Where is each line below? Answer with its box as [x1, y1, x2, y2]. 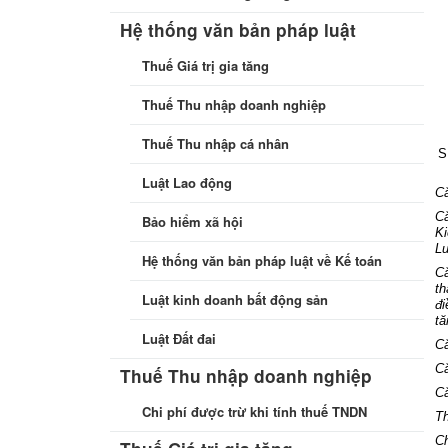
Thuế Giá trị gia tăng [142, 56, 270, 76]
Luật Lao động [142, 173, 233, 193]
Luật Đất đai [142, 329, 217, 349]
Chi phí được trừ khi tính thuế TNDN [142, 402, 368, 422]
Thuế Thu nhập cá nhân [142, 134, 290, 154]
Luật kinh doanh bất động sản [142, 290, 329, 310]
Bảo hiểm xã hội [142, 212, 244, 232]
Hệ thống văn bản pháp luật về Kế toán [142, 251, 383, 271]
